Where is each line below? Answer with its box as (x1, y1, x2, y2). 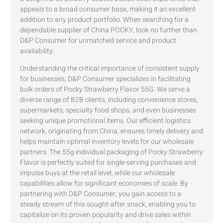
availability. (20, 45, 54, 56)
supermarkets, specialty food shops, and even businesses (20, 105, 196, 115)
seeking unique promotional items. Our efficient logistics (20, 115, 191, 126)
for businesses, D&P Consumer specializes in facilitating (20, 73, 191, 84)
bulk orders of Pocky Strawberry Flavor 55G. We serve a (20, 84, 190, 95)
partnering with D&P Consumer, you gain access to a (20, 188, 181, 199)
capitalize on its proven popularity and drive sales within (20, 209, 191, 220)
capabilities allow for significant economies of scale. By (20, 178, 188, 189)
